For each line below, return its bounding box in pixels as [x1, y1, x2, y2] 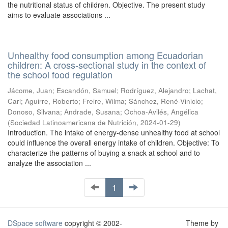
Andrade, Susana [64, 107, 120, 117]
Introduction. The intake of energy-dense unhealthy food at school [8, 127, 220, 137]
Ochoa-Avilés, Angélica [124, 107, 198, 117]
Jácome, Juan [8, 85, 52, 95]
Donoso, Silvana [8, 107, 60, 117]
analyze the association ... [8, 158, 91, 168]
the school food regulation [8, 68, 112, 81]
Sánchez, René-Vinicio [129, 96, 201, 106]
